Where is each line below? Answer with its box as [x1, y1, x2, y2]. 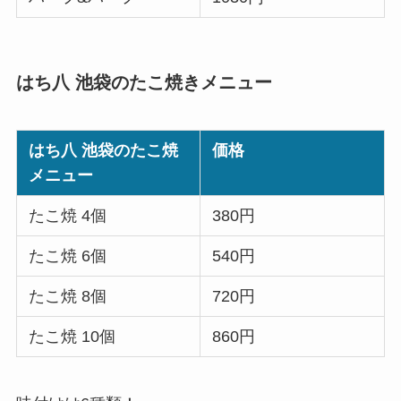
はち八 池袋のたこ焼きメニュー [15, 72, 272, 92]
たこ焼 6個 [29, 247, 107, 266]
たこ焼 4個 [29, 207, 107, 226]
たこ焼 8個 [29, 287, 107, 306]
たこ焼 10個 [29, 328, 116, 346]
